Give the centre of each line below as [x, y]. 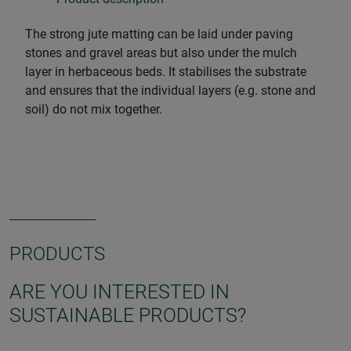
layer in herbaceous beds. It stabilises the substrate [166, 71]
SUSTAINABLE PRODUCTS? [128, 315]
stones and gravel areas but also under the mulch [161, 52]
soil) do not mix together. [95, 109]
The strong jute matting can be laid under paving [159, 34]
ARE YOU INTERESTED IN [119, 291]
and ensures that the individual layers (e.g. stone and [170, 90]
